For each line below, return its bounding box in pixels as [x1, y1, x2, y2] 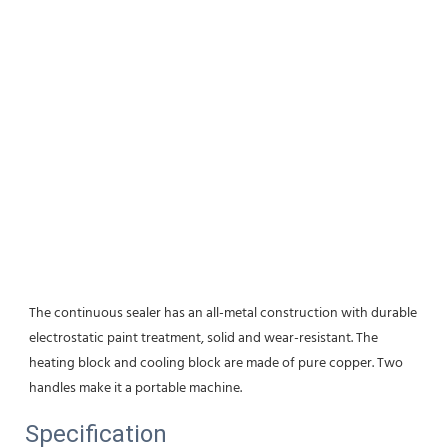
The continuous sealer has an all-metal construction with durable [29, 301, 417, 325]
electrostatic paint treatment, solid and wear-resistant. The [29, 326, 378, 350]
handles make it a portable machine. [29, 376, 242, 400]
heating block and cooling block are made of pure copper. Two [29, 351, 403, 375]
